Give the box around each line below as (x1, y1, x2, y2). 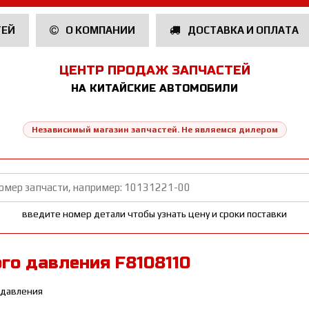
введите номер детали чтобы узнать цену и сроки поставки (22, 208, 287, 219)
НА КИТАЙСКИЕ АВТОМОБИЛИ (71, 82, 238, 94)
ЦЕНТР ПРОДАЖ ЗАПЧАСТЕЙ (59, 63, 250, 78)
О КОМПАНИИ (63, 24, 135, 36)
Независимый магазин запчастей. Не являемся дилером (31, 125, 278, 134)
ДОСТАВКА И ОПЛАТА (185, 24, 299, 36)
